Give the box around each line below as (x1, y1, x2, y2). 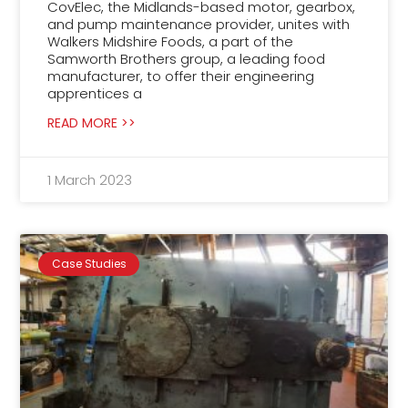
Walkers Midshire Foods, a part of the (47, 32, 294, 52)
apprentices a (47, 84, 143, 104)
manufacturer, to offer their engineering (47, 66, 315, 87)
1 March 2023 (47, 170, 133, 190)
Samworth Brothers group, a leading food (47, 49, 326, 69)
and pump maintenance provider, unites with (47, 15, 351, 35)
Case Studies (51, 256, 127, 272)
